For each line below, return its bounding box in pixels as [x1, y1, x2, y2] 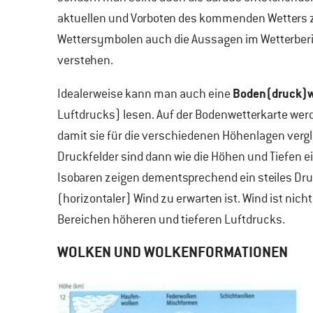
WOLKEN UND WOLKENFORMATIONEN [57, 242, 288, 261]
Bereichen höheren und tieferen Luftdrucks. [57, 212, 285, 227]
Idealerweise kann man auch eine [57, 86, 233, 101]
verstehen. [57, 52, 113, 68]
